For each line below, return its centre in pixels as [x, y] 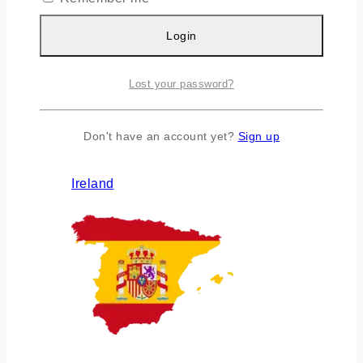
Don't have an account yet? [161, 136]
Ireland [93, 184]
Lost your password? [181, 83]
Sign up [258, 136]
